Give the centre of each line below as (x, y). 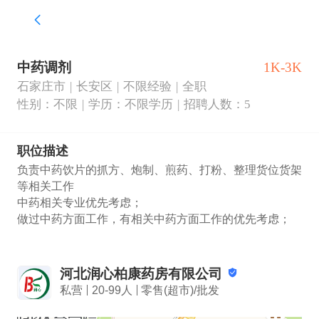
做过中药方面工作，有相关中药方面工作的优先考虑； (153, 219)
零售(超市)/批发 (181, 291)
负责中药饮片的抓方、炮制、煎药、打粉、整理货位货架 (159, 170)
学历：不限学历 (130, 105)
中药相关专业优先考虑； (79, 203)
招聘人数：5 (217, 105)
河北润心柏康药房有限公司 (142, 274)
